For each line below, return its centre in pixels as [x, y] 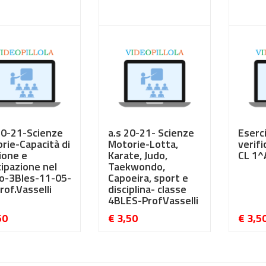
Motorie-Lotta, [143, 144]
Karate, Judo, [137, 155]
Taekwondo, [136, 167]
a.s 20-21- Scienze [151, 133]
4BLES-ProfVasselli [153, 200]
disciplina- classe [147, 189]
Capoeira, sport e [148, 178]
